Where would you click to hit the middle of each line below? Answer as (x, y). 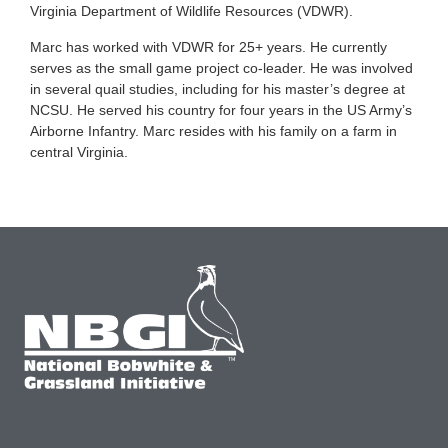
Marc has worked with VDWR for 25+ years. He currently (208, 46)
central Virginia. (79, 151)
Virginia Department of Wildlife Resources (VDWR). (191, 11)
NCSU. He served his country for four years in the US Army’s (221, 109)
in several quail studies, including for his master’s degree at (217, 88)
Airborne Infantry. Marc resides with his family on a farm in (213, 130)
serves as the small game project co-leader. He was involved (221, 67)
